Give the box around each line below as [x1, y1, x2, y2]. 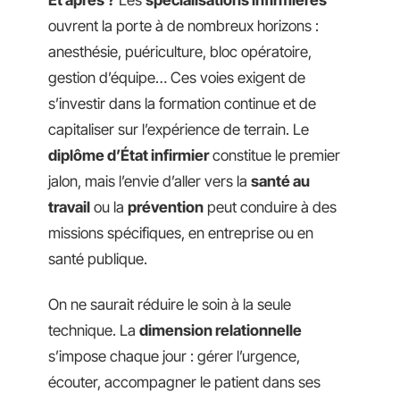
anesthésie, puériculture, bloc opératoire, [48, 42, 312, 61]
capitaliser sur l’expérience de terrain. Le [48, 120, 309, 138]
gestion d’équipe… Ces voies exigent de [48, 68, 305, 87]
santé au [251, 171, 310, 190]
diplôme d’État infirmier [48, 146, 209, 164]
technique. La [48, 321, 139, 340]
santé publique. [48, 249, 147, 268]
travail [48, 197, 90, 216]
